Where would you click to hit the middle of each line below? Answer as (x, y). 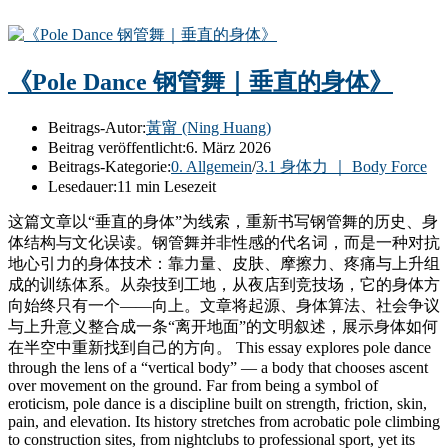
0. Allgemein (211, 166)
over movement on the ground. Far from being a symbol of (193, 385)
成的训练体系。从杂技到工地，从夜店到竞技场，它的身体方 (224, 284)
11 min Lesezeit (166, 186)
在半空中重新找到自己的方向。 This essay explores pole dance (219, 347)
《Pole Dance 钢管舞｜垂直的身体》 (200, 81)
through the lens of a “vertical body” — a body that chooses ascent (218, 367)
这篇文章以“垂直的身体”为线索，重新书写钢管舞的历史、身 (223, 221)
